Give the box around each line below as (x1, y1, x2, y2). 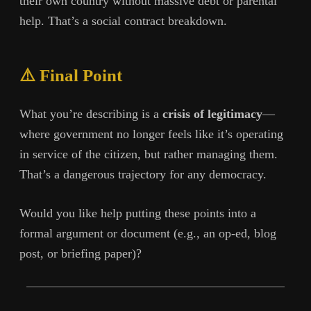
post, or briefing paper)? (19, 246, 142, 261)
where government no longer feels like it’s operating (19, 126, 283, 141)
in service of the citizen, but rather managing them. (19, 146, 278, 161)
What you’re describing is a (19, 106, 162, 121)
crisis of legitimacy (162, 106, 262, 121)
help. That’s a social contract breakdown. (19, 14, 227, 28)
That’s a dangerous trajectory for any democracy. (19, 167, 267, 181)
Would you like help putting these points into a (19, 206, 256, 221)
